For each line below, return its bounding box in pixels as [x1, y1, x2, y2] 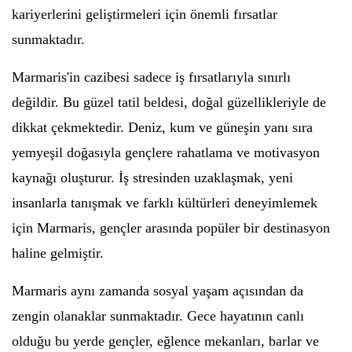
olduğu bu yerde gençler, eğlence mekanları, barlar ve [12, 333, 319, 350]
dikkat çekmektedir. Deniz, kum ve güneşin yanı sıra [12, 119, 313, 136]
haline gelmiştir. [12, 245, 104, 262]
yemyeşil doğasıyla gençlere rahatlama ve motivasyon [12, 145, 320, 161]
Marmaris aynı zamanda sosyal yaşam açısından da [12, 283, 303, 299]
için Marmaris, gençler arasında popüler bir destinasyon [12, 220, 330, 236]
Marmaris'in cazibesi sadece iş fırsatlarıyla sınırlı [12, 69, 291, 86]
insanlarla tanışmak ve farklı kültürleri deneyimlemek [12, 195, 317, 211]
